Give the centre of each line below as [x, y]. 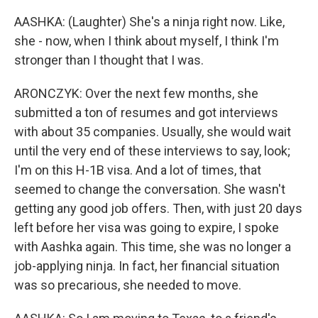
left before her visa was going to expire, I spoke [147, 227]
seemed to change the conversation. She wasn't [150, 189]
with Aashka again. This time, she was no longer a [153, 247]
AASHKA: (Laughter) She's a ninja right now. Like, [149, 22]
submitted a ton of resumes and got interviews [146, 113]
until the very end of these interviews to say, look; [152, 151]
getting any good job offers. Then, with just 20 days [158, 208]
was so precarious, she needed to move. [128, 285]
